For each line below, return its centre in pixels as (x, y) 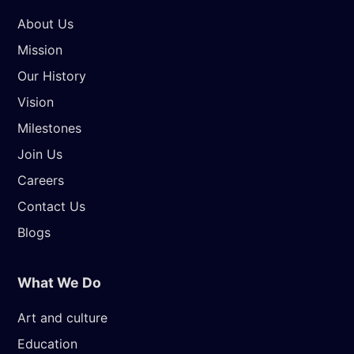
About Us (45, 24)
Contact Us (51, 207)
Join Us (40, 154)
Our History (52, 76)
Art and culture (62, 318)
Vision (36, 102)
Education (47, 344)
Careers (41, 181)
